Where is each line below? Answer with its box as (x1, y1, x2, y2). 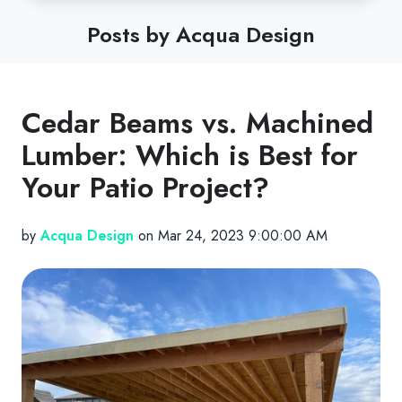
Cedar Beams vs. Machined (22, 101, 373, 144)
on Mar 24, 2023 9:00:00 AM (134, 224, 328, 246)
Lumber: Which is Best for (22, 134, 358, 176)
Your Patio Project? (22, 166, 269, 208)
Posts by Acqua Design (87, 18, 315, 50)
